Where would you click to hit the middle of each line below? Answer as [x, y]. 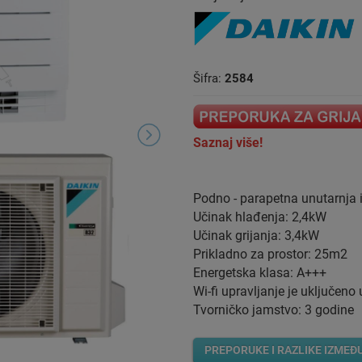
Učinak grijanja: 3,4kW [256, 236]
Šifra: [209, 79]
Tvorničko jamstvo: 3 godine [274, 310]
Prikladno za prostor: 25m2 [270, 255]
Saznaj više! [228, 143]
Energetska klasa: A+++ [260, 273]
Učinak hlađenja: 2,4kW [260, 217]
